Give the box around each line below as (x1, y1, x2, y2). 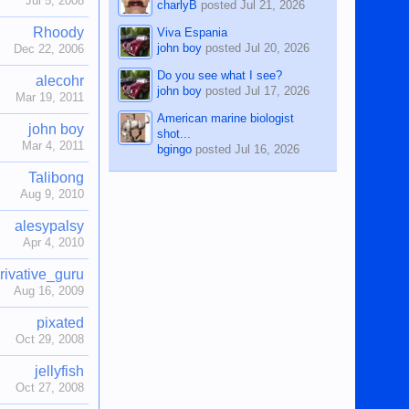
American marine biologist (157, 110, 295, 125)
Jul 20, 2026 (245, 40, 310, 55)
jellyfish (35, 363, 85, 379)
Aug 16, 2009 (14, 284, 85, 298)
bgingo (157, 142, 193, 156)
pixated (37, 315, 85, 330)
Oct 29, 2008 (16, 332, 85, 346)
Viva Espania (157, 25, 228, 39)
